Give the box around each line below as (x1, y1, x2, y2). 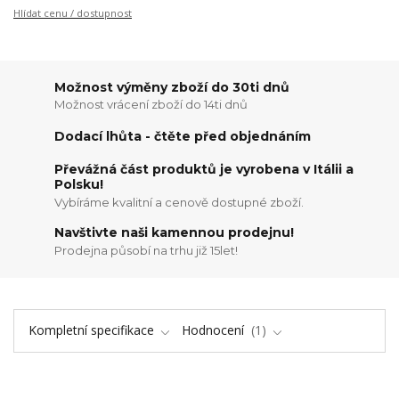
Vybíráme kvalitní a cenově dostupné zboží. (54, 194, 305, 209)
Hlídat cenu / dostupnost (13, 6, 132, 20)
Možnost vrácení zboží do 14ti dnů (54, 97, 248, 112)
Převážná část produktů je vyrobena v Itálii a (54, 161, 354, 178)
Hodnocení (182, 321, 248, 338)
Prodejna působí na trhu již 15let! (54, 243, 239, 258)
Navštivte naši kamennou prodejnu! (54, 224, 295, 241)
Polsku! (54, 176, 104, 193)
